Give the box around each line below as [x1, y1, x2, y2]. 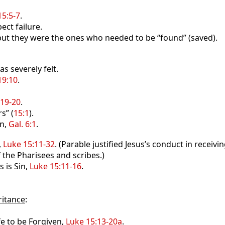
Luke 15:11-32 [3, 139, 55, 150]
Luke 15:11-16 [30, 161, 81, 172]
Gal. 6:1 [9, 119, 36, 130]
